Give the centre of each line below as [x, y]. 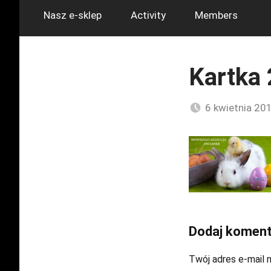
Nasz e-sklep [73, 15]
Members [216, 15]
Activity [148, 15]
